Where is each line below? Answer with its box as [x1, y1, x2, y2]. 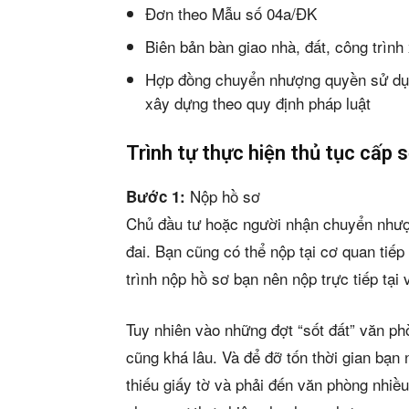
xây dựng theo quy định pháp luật [145, 91, 371, 115]
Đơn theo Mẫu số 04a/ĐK [145, 2, 317, 26]
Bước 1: [126, 185, 185, 208]
